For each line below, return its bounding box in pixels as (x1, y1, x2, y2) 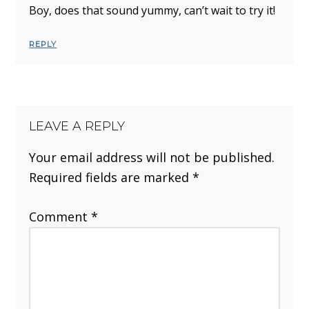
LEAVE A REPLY (29, 119, 126, 134)
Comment (29, 208, 92, 226)
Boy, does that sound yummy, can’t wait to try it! (29, 3, 276, 19)
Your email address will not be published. (29, 149, 275, 166)
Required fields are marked (29, 169, 193, 186)
